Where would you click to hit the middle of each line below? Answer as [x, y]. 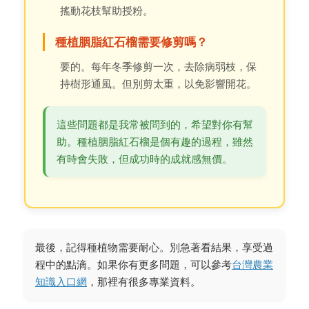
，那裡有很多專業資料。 [144, 282]
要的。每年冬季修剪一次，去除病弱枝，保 [158, 67]
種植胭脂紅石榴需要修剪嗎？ [131, 42]
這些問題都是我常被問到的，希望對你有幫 [155, 125]
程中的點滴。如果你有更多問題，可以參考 [133, 265]
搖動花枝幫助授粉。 [107, 11]
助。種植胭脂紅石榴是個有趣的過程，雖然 [155, 142]
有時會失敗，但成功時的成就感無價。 [144, 159]
